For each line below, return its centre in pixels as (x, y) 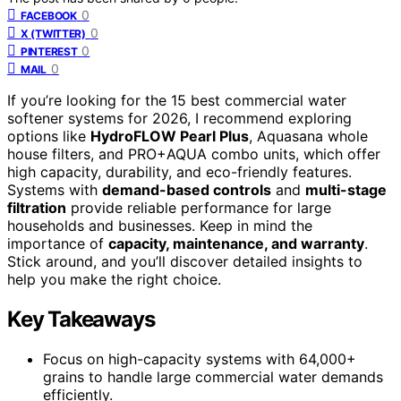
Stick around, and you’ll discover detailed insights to (185, 261)
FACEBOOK (49, 15)
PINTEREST (49, 51)
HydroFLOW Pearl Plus (170, 136)
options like (49, 136)
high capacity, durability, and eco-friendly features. (179, 171)
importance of (58, 243)
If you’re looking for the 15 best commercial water (177, 100)
